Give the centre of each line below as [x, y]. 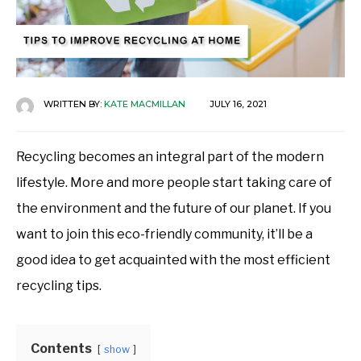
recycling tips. [59, 285]
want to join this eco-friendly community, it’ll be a [164, 234]
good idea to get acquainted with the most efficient [173, 259]
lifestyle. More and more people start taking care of [174, 182]
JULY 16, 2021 [238, 104]
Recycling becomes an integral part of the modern [170, 156]
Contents [61, 348]
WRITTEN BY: [74, 104]
